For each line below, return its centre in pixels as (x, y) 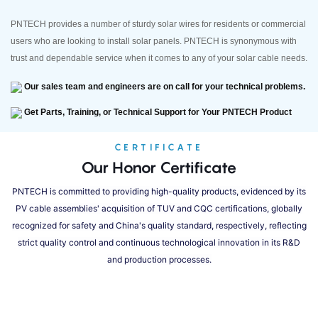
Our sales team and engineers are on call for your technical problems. (164, 87)
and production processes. (159, 259)
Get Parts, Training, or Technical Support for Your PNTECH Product (157, 113)
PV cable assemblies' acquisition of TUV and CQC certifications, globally (159, 208)
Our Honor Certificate (159, 167)
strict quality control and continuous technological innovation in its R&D (159, 242)
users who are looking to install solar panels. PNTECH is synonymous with (154, 42)
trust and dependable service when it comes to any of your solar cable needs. (159, 59)
